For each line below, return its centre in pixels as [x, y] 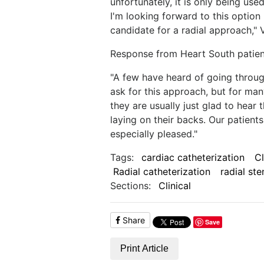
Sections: [131, 186]
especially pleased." [154, 134]
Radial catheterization [161, 171]
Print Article [144, 248]
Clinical [174, 186]
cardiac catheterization [193, 157]
